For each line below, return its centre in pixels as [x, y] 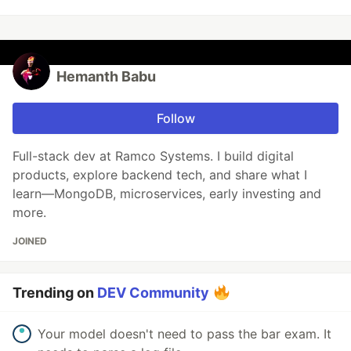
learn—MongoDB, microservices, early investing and [167, 194]
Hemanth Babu [106, 77]
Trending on [55, 293]
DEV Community [153, 293]
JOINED [30, 241]
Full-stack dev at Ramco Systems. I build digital [153, 156]
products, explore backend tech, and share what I [160, 175]
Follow [175, 119]
